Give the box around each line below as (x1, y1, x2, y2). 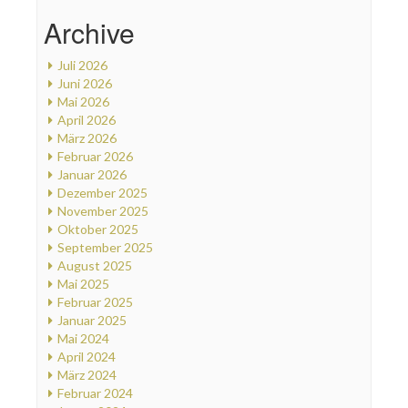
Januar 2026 (57, 166, 127, 182)
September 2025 (57, 239, 153, 255)
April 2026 (57, 111, 116, 127)
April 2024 (57, 348, 116, 364)
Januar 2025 (57, 311, 127, 328)
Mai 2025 (57, 275, 109, 291)
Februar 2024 (57, 384, 133, 401)
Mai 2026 (57, 93, 109, 109)
